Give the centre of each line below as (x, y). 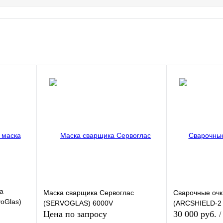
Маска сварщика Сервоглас (89, 192)
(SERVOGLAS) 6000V (78, 203)
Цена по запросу (75, 214)
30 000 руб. (196, 214)
